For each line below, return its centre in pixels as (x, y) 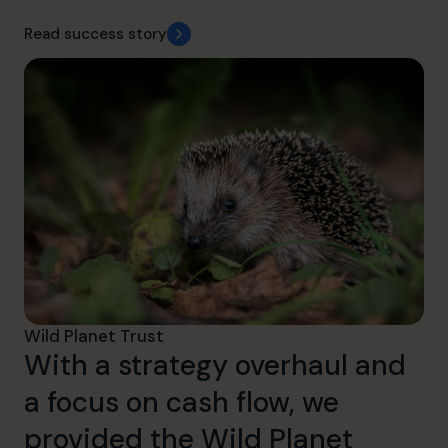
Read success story (95, 34)
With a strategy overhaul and (215, 365)
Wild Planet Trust (94, 335)
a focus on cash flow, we (181, 402)
